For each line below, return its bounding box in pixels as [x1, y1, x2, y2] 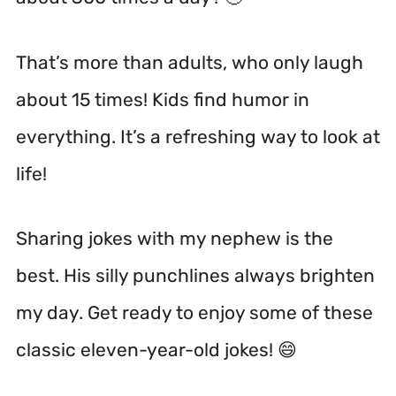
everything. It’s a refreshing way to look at [16, 125, 380, 148]
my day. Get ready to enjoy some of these [16, 301, 373, 324]
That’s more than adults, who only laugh [16, 50, 363, 73]
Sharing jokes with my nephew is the [16, 227, 333, 249]
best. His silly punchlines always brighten [16, 264, 375, 286]
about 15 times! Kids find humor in [16, 88, 309, 110]
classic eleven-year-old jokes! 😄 [16, 339, 297, 361]
